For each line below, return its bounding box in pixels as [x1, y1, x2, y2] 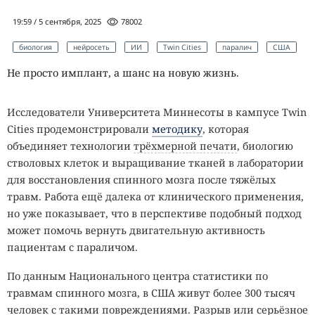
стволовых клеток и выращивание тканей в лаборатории [7, 155, 304, 169]
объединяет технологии [7, 139, 134, 153]
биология [19, 42, 52, 53]
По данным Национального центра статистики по [7, 269, 268, 283]
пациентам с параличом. [7, 240, 138, 254]
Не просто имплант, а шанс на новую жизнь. [7, 65, 239, 79]
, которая [202, 122, 249, 136]
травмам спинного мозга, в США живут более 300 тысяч [7, 285, 295, 300]
